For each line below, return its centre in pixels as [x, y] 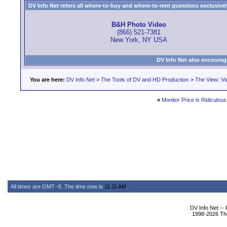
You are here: [47, 80]
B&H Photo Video [139, 25]
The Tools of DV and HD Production [145, 80]
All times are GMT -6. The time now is [58, 186]
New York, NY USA [139, 40]
